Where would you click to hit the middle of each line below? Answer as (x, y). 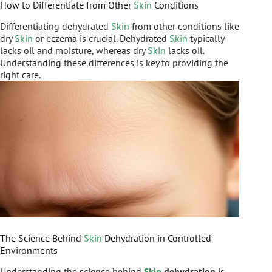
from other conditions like (184, 26)
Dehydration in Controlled (157, 238)
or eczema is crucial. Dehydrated (101, 38)
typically (206, 38)
